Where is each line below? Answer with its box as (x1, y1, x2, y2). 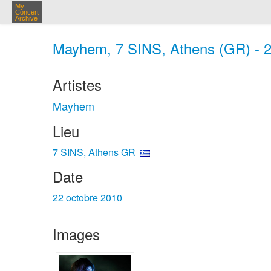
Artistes (53, 74, 102, 95)
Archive (15, 15, 38, 22)
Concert (15, 8, 39, 16)
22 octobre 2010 (53, 191, 122, 204)
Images (53, 223, 100, 244)
